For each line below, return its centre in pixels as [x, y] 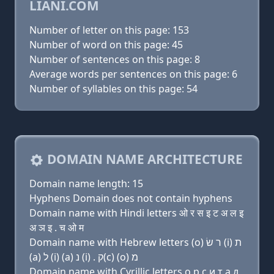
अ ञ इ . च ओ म [57, 228]
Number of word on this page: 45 [106, 45]
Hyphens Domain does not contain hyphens [131, 198]
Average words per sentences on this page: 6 [133, 74]
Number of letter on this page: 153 [109, 30]
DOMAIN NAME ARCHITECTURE [143, 159]
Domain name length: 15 [86, 183]
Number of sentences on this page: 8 [115, 59]
